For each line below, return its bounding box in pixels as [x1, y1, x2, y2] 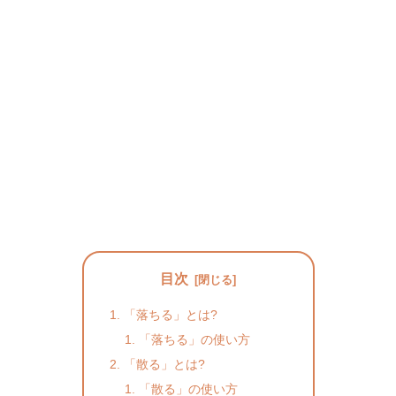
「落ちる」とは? [123, 307, 217, 322]
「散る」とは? [123, 356, 205, 371]
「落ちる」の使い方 [139, 331, 251, 346]
